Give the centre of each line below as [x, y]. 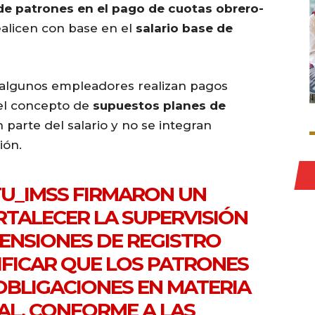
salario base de [184, 28]
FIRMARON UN [137, 194]
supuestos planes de [159, 106]
